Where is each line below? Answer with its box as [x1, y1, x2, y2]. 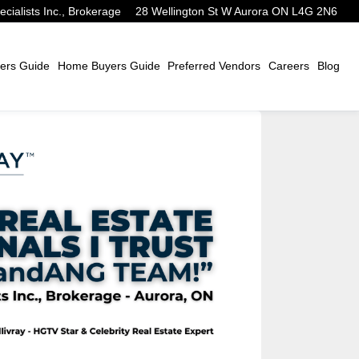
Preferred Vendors [167, 59, 261, 73]
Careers [268, 59, 310, 73]
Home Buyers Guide [57, 59, 160, 73]
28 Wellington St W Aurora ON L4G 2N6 [135, 5, 337, 18]
